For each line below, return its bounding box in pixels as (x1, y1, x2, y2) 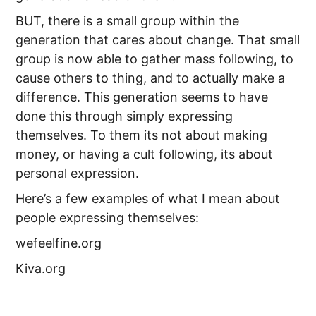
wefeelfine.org (16, 235, 102, 250)
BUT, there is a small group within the (16, 13, 240, 28)
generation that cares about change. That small (16, 32, 300, 47)
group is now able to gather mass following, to (16, 51, 294, 66)
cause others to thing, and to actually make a (16, 70, 286, 85)
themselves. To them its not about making (16, 127, 268, 142)
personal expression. (16, 165, 140, 181)
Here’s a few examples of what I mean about (16, 190, 281, 206)
